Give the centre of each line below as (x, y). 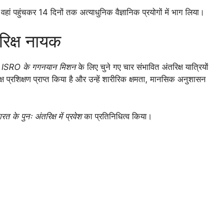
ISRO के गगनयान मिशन (39, 67)
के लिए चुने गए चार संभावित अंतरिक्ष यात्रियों (142, 67)
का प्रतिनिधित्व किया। (117, 116)
